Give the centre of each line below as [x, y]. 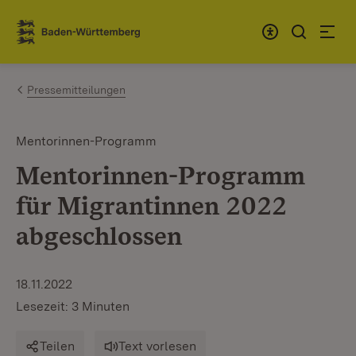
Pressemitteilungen [76, 90]
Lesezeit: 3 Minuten [73, 306]
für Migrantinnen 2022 [151, 205]
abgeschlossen [99, 236]
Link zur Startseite [74, 38]
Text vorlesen [157, 346]
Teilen [57, 346]
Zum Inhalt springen [105, 25]
